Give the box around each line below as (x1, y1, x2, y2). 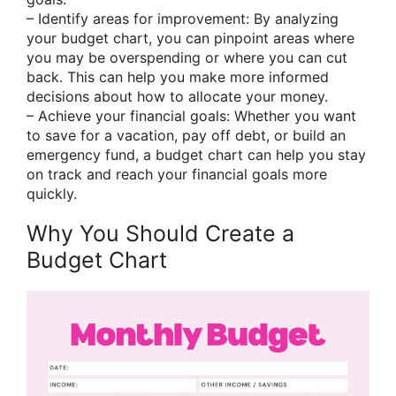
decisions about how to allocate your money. (27, 88, 328, 106)
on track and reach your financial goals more (27, 165, 327, 184)
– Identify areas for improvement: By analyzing (27, 10, 339, 28)
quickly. (27, 185, 77, 203)
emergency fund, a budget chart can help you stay (27, 146, 366, 164)
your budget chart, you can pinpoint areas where (27, 29, 354, 48)
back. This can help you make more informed (27, 68, 329, 87)
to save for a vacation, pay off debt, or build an (27, 126, 346, 145)
